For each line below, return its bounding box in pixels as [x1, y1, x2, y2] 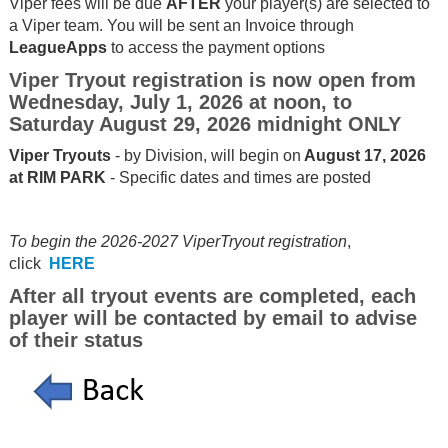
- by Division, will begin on [110, 146, 301, 164]
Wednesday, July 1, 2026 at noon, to [8, 90, 352, 113]
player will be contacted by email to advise [8, 306, 417, 329]
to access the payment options [106, 38, 325, 56]
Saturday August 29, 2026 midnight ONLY [8, 112, 401, 135]
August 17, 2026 [300, 146, 426, 164]
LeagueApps [8, 38, 107, 56]
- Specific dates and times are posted [105, 168, 371, 186]
